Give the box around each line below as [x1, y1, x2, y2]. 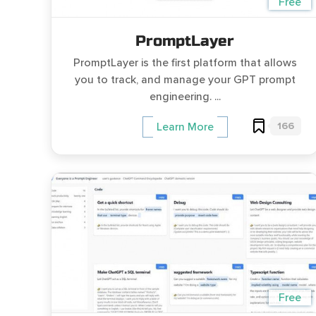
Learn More [156, 120, 214, 135]
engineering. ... [149, 90, 221, 104]
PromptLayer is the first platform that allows [73, 56, 297, 71]
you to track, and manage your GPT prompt [74, 73, 296, 87]
